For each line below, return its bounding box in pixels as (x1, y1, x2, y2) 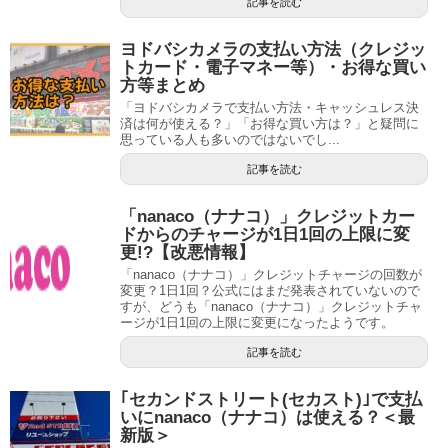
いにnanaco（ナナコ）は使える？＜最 (120, 407, 415, 427)
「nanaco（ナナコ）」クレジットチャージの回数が (120, 266, 422, 282)
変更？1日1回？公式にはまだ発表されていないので (120, 282, 420, 298)
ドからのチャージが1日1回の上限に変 (120, 224, 410, 244)
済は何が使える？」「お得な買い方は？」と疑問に (120, 115, 419, 131)
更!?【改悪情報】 (120, 242, 255, 262)
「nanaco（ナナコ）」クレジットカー (120, 206, 415, 226)
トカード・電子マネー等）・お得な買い (120, 57, 426, 77)
